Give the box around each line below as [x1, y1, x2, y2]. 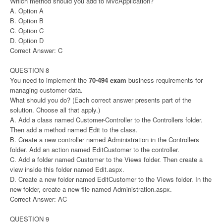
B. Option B [10, 15, 44, 25]
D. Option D [10, 35, 44, 45]
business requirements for [126, 75, 203, 85]
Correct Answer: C [10, 45, 62, 55]
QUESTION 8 [10, 65, 49, 75]
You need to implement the [10, 75, 89, 85]
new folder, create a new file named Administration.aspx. [10, 184, 172, 194]
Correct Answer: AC [10, 194, 67, 204]
